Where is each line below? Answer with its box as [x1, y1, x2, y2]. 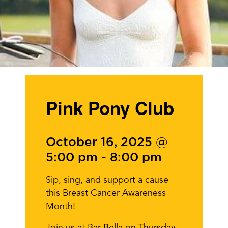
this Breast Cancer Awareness [46, 189, 166, 198]
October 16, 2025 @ [46, 136, 168, 149]
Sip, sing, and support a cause [46, 176, 168, 185]
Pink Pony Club [46, 95, 174, 121]
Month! [46, 202, 75, 211]
